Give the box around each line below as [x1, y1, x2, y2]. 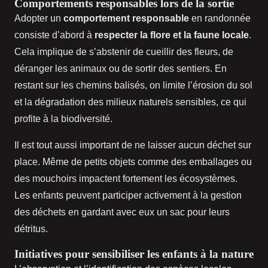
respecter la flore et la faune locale [95, 30, 249, 41]
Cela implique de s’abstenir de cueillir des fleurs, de [14, 47, 233, 57]
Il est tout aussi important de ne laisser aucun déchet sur [14, 140, 251, 151]
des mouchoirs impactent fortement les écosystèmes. [14, 173, 237, 184]
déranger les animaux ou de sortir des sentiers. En [14, 63, 227, 74]
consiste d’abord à [14, 30, 95, 41]
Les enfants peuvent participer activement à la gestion [14, 190, 242, 201]
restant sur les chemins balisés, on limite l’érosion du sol [14, 80, 252, 91]
